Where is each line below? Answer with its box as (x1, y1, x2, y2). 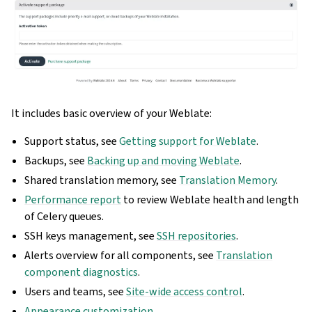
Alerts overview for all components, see (24, 248, 217, 263)
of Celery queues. (24, 209, 104, 224)
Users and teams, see (24, 284, 127, 299)
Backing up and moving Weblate (87, 153, 240, 169)
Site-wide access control (126, 284, 243, 299)
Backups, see (24, 153, 88, 169)
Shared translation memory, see (24, 173, 180, 188)
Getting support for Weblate (119, 134, 257, 149)
